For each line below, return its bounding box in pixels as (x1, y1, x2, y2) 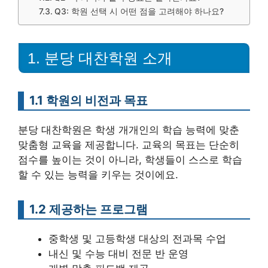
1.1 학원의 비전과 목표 (29, 92, 148, 108)
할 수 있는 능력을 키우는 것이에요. (18, 168, 178, 181)
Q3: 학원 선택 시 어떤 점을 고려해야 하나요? (54, 7, 224, 16)
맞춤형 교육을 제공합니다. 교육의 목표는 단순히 (18, 138, 239, 151)
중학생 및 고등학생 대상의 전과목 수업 (48, 232, 226, 245)
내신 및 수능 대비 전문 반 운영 (48, 247, 188, 260)
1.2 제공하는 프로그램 (29, 201, 148, 217)
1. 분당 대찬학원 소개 (28, 49, 172, 66)
